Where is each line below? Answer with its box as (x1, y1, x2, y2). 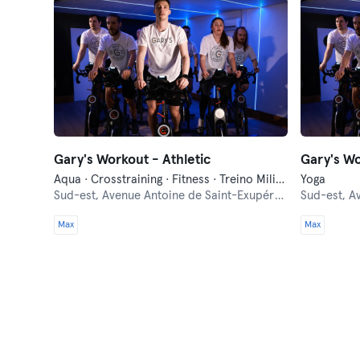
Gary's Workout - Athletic (54, 153, 211, 167)
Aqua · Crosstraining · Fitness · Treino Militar (276, 174, 285, 186)
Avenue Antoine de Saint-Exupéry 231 (102, 190, 276, 202)
